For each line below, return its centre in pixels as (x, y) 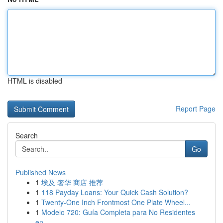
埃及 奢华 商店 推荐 (72, 182)
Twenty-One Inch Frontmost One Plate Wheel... (116, 202)
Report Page (196, 109)
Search (27, 135)
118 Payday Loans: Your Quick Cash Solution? (115, 192)
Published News (41, 172)
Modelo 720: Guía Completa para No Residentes (118, 212)
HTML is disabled (35, 81)
